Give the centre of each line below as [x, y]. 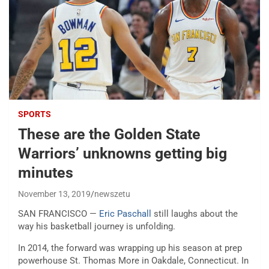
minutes [46, 173]
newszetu [112, 194]
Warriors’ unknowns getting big [122, 154]
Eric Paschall [125, 214]
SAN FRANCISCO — [59, 214]
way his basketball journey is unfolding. [97, 227]
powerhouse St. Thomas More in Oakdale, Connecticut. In [133, 261]
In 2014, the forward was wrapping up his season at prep [130, 248]
